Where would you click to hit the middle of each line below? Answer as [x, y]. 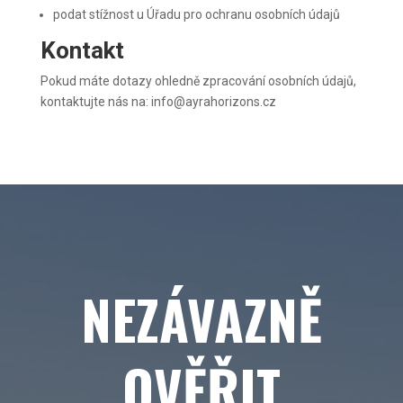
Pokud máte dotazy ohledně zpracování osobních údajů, [198, 81]
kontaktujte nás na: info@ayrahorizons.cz [158, 102]
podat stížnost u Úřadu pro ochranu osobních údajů [196, 15]
